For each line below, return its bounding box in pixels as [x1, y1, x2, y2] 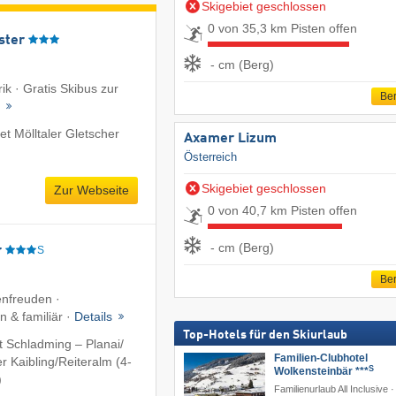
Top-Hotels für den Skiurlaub [182, 329, 347, 342]
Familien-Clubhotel [273, 352, 368, 365]
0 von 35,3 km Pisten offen [207, 20, 357, 35]
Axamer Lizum [183, 132, 277, 147]
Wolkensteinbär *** [273, 365, 369, 378]
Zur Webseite [53, 183, 129, 198]
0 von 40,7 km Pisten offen [207, 203, 357, 218]
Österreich [183, 150, 237, 164]
